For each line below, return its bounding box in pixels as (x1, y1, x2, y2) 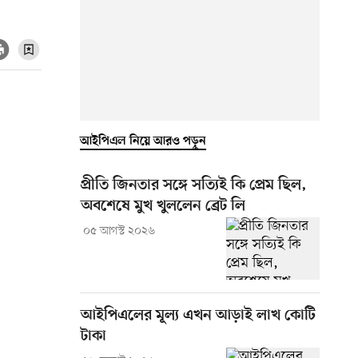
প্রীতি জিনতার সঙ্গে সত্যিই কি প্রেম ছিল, (81, 176, 307, 195)
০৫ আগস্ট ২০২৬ (82, 223, 155, 239)
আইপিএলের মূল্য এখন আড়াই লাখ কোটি (81, 306, 316, 325)
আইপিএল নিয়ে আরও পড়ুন (80, 133, 206, 149)
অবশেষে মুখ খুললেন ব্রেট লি (81, 197, 245, 216)
